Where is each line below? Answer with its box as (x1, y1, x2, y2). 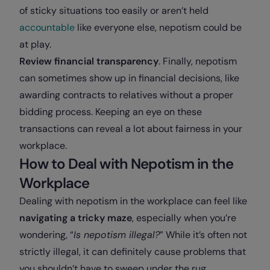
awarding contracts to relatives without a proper (19, 89, 233, 101)
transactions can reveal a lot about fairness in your (19, 122, 242, 135)
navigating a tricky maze (19, 212, 132, 224)
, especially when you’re (132, 212, 236, 224)
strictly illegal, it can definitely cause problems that (19, 245, 246, 258)
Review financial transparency (19, 55, 159, 67)
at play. (19, 38, 51, 51)
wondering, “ (19, 228, 74, 241)
